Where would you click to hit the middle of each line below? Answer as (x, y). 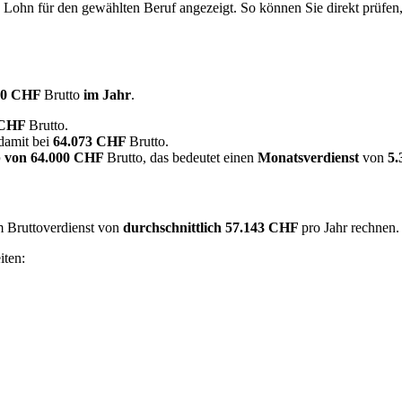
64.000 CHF (69, 157)
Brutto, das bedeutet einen (182, 157)
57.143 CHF (263, 228)
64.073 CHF (91, 141)
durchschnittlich (172, 228)
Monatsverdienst (308, 157)
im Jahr (107, 95)
